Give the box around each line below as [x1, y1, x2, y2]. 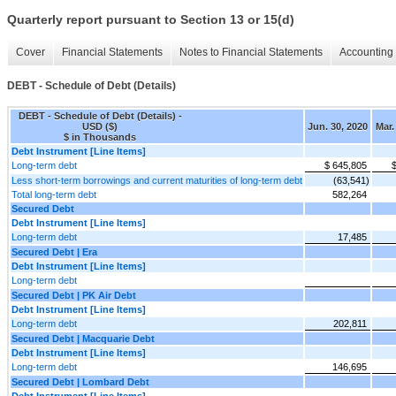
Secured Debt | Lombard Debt [11, 376, 149, 387]
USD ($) [82, 120, 118, 132]
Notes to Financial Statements [179, 46, 323, 59]
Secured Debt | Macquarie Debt [11, 332, 155, 344]
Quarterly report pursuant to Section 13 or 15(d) [7, 12, 294, 27]
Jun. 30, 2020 [308, 120, 368, 132]
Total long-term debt [11, 188, 96, 200]
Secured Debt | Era [11, 246, 97, 257]
